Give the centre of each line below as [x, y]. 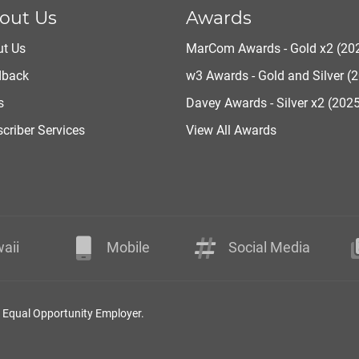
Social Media [269, 247]
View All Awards [231, 130]
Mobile [128, 247]
